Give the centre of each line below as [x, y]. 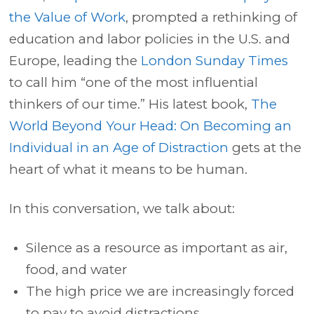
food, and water [77, 269]
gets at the [265, 148]
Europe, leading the [75, 61]
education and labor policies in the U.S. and [150, 39]
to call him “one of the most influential [134, 82]
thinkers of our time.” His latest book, [130, 104]
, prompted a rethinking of [212, 17]
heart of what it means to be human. [129, 169]
